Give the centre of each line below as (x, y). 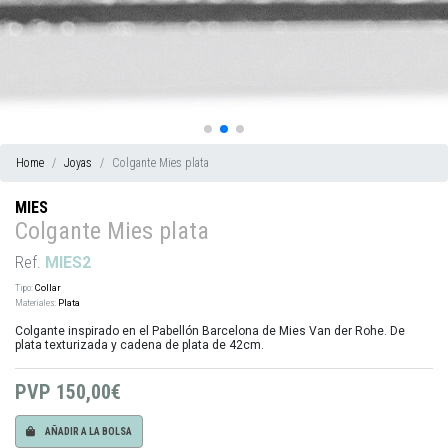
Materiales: (35, 302)
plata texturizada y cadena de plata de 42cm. (139, 344)
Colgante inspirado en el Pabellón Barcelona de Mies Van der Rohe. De (210, 330)
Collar (48, 287)
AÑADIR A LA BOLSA (88, 431)
